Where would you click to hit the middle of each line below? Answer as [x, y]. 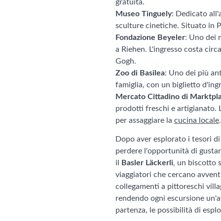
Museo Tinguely [144, 14]
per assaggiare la [145, 120]
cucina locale [197, 120]
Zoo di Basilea [140, 73]
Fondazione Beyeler [150, 37]
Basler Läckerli [147, 163]
